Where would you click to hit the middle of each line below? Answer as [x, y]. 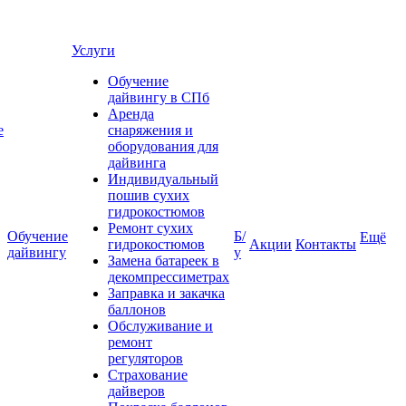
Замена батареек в [164, 261]
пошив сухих [149, 195]
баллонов [137, 309]
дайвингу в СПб [159, 97]
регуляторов [145, 358]
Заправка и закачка [166, 293]
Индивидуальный [163, 179]
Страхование [148, 375]
